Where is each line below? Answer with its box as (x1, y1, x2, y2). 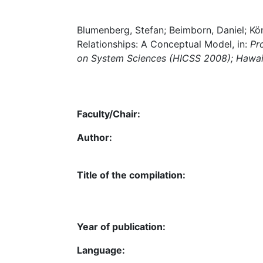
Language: (77, 244, 125, 256)
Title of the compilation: (77, 168, 186, 181)
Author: (77, 131, 112, 143)
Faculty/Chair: (77, 107, 140, 120)
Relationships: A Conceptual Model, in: (77, 38, 250, 50)
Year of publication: (77, 220, 166, 232)
